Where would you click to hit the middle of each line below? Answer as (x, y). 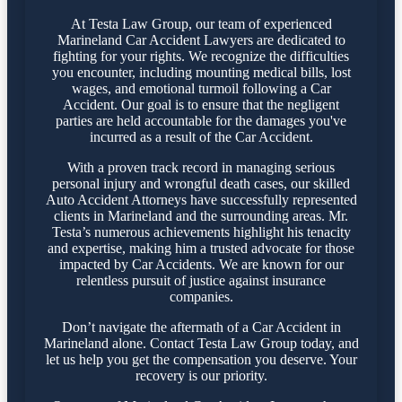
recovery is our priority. (201, 375)
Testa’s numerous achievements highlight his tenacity (201, 232)
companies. (201, 296)
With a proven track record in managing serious (201, 167)
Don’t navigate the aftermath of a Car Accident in (201, 327)
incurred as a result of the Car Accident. (201, 136)
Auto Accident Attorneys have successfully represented (201, 199)
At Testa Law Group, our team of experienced (201, 23)
